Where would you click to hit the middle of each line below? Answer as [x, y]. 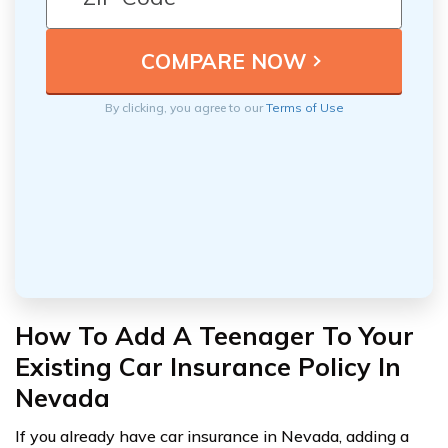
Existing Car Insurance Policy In [208, 367]
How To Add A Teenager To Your [214, 336]
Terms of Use [304, 108]
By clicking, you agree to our [185, 108]
